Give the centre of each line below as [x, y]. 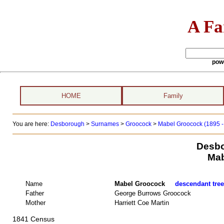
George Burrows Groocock [153, 193]
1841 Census [33, 219]
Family [173, 96]
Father [35, 193]
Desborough [67, 124]
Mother [35, 202]
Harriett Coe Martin [142, 202]
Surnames [105, 124]
